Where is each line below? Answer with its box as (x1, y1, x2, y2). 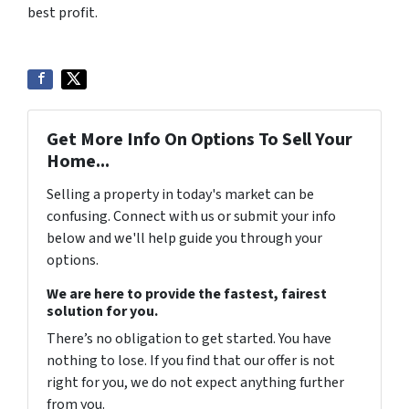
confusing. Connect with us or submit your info (47, 206, 336, 227)
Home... (47, 149, 110, 175)
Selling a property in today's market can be (47, 184, 314, 205)
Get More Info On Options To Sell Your (47, 127, 352, 153)
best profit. (27, 3, 98, 24)
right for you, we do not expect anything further (47, 372, 344, 393)
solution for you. (47, 301, 158, 322)
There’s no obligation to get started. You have (47, 329, 331, 350)
